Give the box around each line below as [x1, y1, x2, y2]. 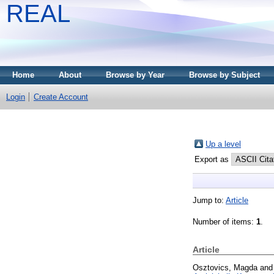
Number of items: [193, 217, 256, 226]
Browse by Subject [189, 70, 260, 80]
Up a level [206, 139, 241, 149]
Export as [194, 154, 231, 164]
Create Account [34, 92, 88, 102]
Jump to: [193, 195, 226, 205]
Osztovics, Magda [193, 262, 257, 272]
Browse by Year [106, 70, 165, 80]
